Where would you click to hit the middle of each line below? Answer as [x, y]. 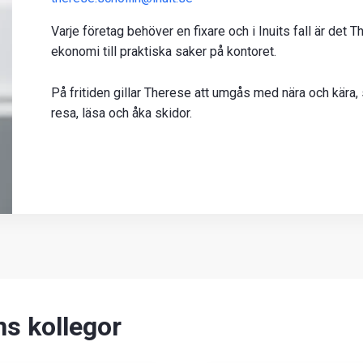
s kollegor [64, 327]
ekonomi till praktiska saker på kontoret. [164, 51]
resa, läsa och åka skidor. [122, 113]
